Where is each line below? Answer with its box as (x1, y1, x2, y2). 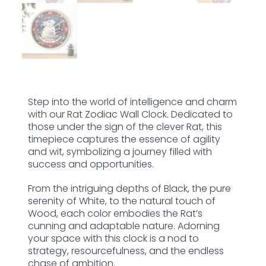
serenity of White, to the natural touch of (27, 194, 216, 208)
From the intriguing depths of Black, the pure (27, 181, 231, 195)
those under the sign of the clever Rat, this (27, 119, 222, 134)
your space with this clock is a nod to (27, 231, 199, 245)
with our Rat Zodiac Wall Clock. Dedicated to (27, 107, 233, 121)
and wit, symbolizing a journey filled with (27, 144, 212, 159)
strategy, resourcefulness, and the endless (27, 243, 224, 258)
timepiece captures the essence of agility (27, 132, 220, 146)
